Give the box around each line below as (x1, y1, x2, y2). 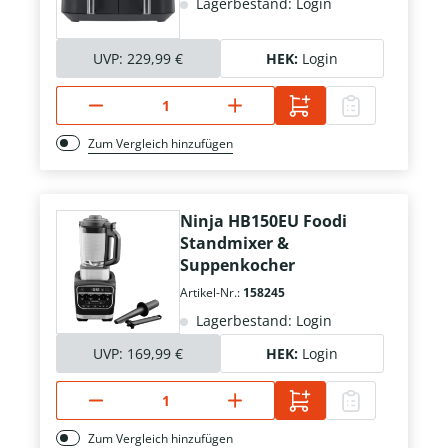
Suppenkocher (180, 254, 295, 277)
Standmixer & (180, 232, 289, 255)
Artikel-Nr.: (180, 284, 243, 302)
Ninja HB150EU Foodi (180, 210, 347, 233)
